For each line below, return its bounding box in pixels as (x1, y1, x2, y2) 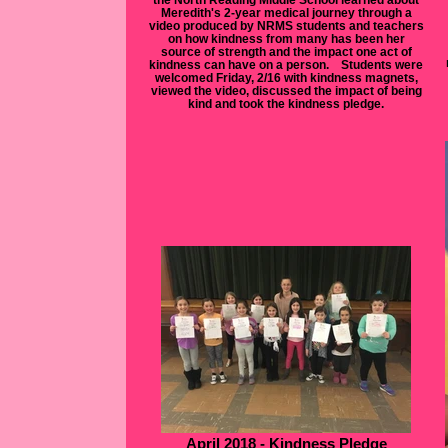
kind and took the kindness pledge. (188, 97, 384, 110)
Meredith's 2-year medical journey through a (160, 6, 412, 19)
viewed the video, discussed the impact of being (150, 84, 422, 97)
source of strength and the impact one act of (160, 45, 412, 58)
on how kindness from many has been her (167, 32, 405, 45)
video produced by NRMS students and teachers (148, 19, 424, 32)
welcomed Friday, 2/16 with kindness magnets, (154, 71, 418, 84)
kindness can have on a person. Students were (149, 58, 423, 71)
